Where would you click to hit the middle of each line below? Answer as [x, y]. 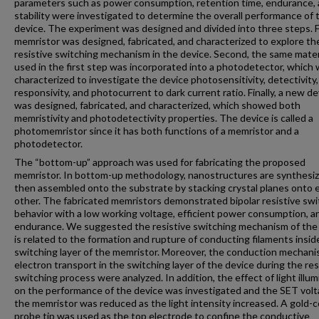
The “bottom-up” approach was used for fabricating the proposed [160, 162]
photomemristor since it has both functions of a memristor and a [157, 131]
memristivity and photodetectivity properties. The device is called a [164, 118]
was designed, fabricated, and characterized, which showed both [157, 105]
